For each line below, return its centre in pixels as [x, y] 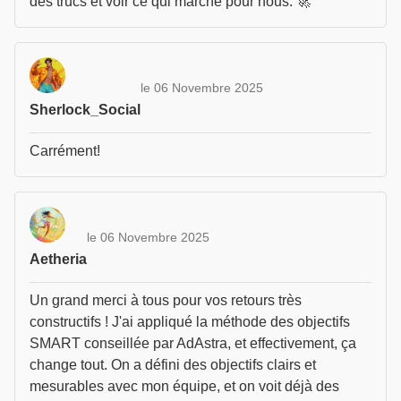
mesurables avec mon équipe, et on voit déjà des [184, 386]
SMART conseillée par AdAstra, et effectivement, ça [193, 343]
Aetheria [58, 259]
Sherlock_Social [85, 110]
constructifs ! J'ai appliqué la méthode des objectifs [190, 322]
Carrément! [65, 151]
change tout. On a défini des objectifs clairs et [173, 365]
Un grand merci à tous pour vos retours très [166, 300]
